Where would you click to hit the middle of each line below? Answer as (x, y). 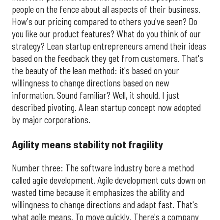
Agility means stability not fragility (87, 144)
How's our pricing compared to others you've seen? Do (105, 21)
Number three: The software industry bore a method (103, 168)
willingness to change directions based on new (91, 83)
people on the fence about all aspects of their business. (106, 9)
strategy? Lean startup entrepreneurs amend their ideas (109, 46)
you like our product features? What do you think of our (106, 34)
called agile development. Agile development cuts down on (109, 180)
